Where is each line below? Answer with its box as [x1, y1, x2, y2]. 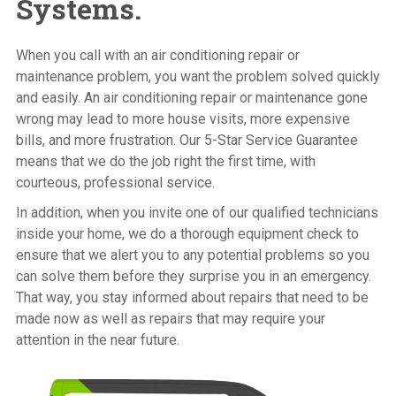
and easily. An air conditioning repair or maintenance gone [15, 89, 368, 107]
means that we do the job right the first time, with [15, 153, 316, 171]
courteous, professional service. [15, 174, 215, 192]
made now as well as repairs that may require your [15, 310, 325, 328]
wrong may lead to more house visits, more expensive [15, 110, 350, 128]
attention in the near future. [15, 331, 179, 349]
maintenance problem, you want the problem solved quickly [15, 68, 380, 86]
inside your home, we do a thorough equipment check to [15, 225, 359, 243]
